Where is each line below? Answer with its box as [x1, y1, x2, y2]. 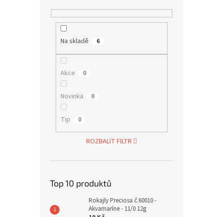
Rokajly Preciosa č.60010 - [89, 196, 156, 205]
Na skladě [60, 36, 89, 46]
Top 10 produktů [50, 178, 111, 189]
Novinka [60, 91, 83, 101]
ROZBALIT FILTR [86, 137, 132, 147]
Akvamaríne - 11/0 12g [89, 204, 146, 214]
